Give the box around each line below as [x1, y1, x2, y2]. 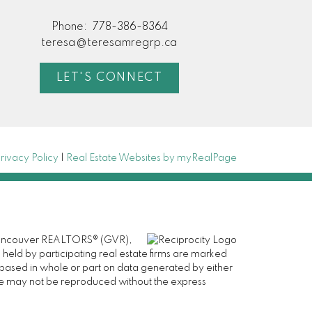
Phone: [51, 22, 90, 33]
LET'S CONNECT [56, 72, 163, 84]
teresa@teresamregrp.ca [41, 38, 178, 49]
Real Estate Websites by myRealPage [66, 153, 237, 163]
